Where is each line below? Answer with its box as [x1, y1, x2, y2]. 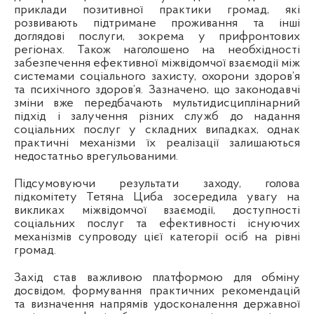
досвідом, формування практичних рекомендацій [14, 285, 300, 299]
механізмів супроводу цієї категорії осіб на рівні [14, 231, 300, 245]
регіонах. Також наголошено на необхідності [14, 43, 300, 57]
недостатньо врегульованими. [14, 150, 178, 164]
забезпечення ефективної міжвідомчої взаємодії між [14, 57, 300, 71]
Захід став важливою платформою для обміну [14, 271, 300, 285]
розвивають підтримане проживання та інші [14, 17, 300, 31]
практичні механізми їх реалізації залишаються [14, 137, 300, 151]
